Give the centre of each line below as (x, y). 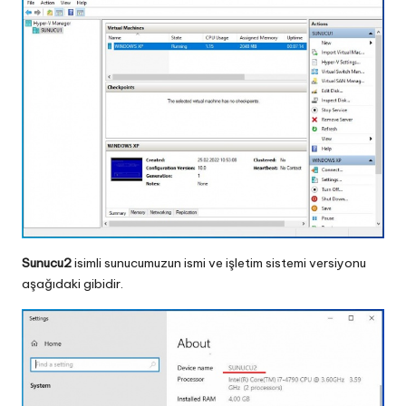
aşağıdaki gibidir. (72, 283)
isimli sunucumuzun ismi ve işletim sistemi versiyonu (220, 262)
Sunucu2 (48, 262)
